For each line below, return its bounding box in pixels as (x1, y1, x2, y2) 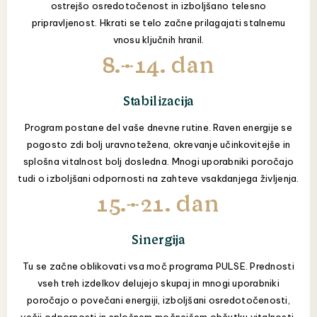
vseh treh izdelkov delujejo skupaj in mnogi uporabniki (37, 277, 280, 289)
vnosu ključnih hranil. (113, 34, 204, 46)
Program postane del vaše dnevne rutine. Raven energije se (25, 122, 292, 134)
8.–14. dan (103, 48, 214, 78)
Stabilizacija (122, 91, 195, 109)
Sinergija (131, 230, 186, 248)
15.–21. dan (97, 187, 220, 217)
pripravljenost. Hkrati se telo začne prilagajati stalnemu (31, 17, 286, 29)
